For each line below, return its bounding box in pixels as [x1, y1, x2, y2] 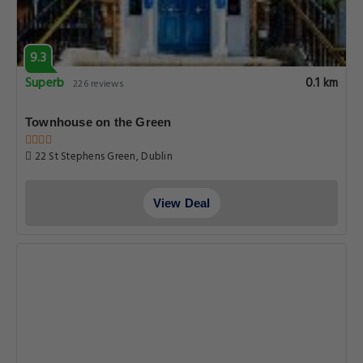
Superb [25, 73, 65, 94]
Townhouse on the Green [25, 115, 172, 129]
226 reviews [73, 76, 125, 92]
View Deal [152, 196, 211, 210]
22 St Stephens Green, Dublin [32, 148, 173, 165]
